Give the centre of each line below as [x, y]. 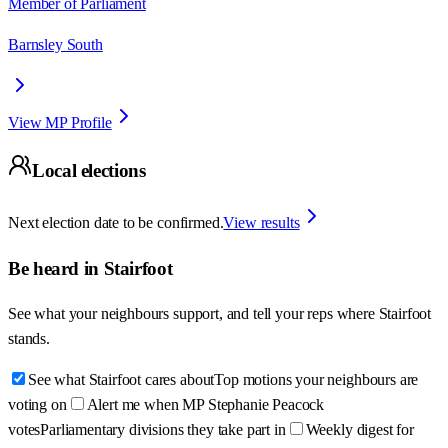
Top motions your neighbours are [316, 380]
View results [261, 222]
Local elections [89, 171]
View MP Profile [60, 122]
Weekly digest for [359, 430]
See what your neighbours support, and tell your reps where [193, 314]
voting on [37, 405]
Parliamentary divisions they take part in [163, 430]
